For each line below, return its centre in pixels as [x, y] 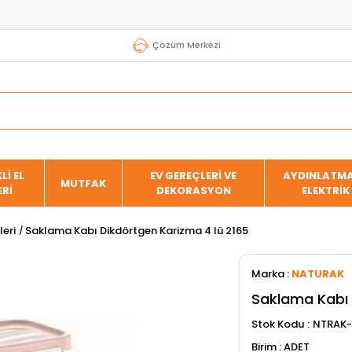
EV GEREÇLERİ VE [194, 176]
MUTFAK [84, 183]
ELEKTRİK [326, 191]
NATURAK [318, 274]
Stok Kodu [278, 324]
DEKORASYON [193, 191]
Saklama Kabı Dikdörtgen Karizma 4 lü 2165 [137, 230]
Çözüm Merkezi [187, 45]
